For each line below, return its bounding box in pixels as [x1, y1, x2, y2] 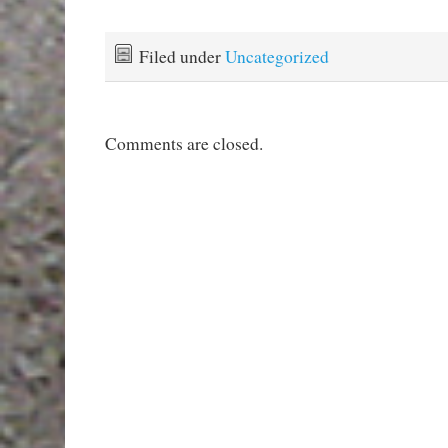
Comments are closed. [104, 132, 263, 156]
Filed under [138, 44, 225, 68]
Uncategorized [224, 44, 329, 68]
